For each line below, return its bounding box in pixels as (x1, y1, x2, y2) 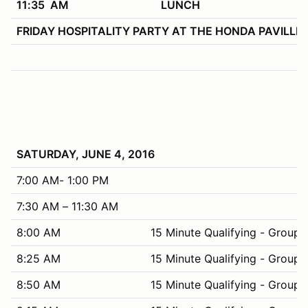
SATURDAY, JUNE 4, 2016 (16, 146, 155, 161)
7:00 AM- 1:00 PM (16, 173, 109, 187)
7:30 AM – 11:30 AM (16, 199, 118, 213)
